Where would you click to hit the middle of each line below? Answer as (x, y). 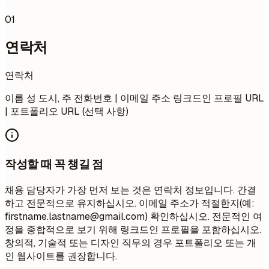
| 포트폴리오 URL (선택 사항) (67, 112)
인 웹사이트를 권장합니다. (61, 256)
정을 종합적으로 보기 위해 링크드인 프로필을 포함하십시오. (133, 229)
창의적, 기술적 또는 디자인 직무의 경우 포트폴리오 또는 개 (131, 243)
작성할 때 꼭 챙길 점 (54, 164)
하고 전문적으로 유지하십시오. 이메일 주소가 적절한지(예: (130, 203)
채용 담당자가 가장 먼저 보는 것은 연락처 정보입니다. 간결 (131, 190)
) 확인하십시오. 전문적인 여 (204, 216)
